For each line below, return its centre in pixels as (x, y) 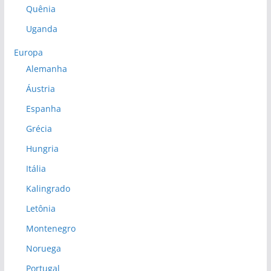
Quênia (41, 9)
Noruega (43, 249)
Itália (36, 169)
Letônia (41, 209)
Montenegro (51, 229)
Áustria (40, 89)
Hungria (42, 149)
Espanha (43, 109)
